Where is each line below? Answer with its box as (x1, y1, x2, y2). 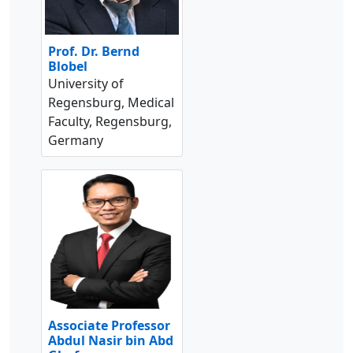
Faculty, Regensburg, (48, 113, 172, 131)
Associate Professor (48, 317, 170, 335)
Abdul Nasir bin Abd (48, 332, 173, 350)
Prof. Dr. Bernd (48, 43, 139, 61)
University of (48, 75, 124, 93)
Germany (48, 132, 103, 150)
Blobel (48, 58, 87, 76)
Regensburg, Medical (48, 94, 174, 112)
